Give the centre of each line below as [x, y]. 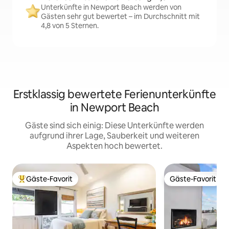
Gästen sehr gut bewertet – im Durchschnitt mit [120, 16]
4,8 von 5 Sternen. [70, 26]
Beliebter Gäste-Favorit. [58, 183]
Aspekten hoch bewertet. [114, 146]
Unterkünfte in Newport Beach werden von [111, 7]
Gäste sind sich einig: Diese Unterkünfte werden [114, 125]
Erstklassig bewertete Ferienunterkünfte [114, 94]
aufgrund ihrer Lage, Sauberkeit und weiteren [114, 136]
